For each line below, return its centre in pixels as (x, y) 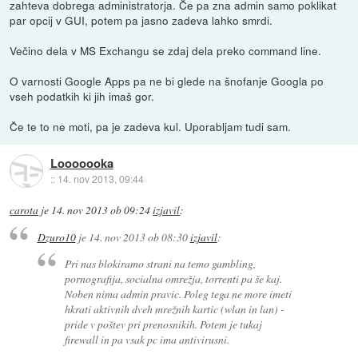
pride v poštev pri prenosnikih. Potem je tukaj (164, 324)
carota (24, 211)
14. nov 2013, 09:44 (100, 178)
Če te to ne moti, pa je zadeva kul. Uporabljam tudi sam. (151, 127)
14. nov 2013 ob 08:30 (138, 237)
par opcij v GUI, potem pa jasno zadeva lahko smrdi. (141, 20)
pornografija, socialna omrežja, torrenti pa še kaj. (174, 278)
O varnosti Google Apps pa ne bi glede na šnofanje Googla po (167, 81)
